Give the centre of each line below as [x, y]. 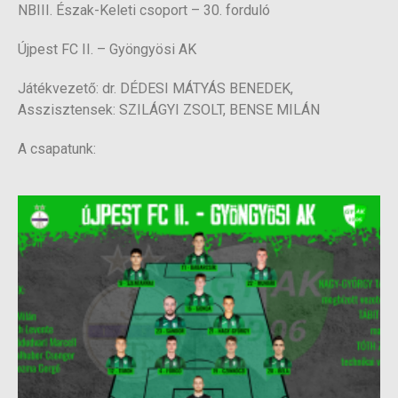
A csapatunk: [57, 148]
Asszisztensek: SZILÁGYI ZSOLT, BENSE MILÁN [169, 109]
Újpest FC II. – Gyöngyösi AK [107, 49]
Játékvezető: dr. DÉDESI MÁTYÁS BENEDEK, [155, 88]
